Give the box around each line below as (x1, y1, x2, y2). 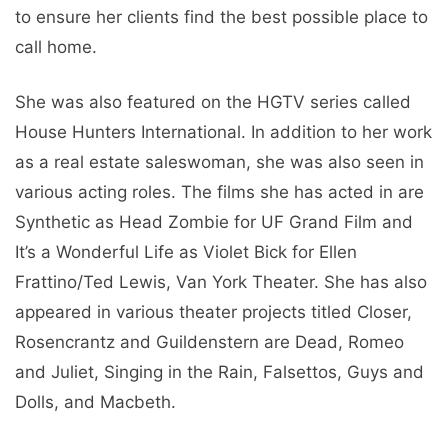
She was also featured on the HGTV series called (15, 92, 411, 113)
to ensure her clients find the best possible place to (15, 6, 428, 27)
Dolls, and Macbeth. (15, 392, 176, 413)
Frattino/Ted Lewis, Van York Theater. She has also (15, 272, 427, 293)
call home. (15, 36, 97, 57)
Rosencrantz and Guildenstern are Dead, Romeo (15, 332, 404, 353)
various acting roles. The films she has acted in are (15, 182, 424, 203)
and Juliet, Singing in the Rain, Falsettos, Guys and (15, 362, 424, 383)
